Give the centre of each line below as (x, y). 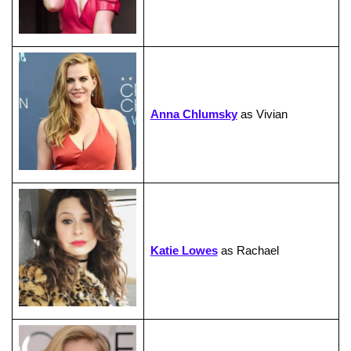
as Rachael (248, 251)
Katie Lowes (184, 251)
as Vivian (262, 114)
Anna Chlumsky (194, 114)
